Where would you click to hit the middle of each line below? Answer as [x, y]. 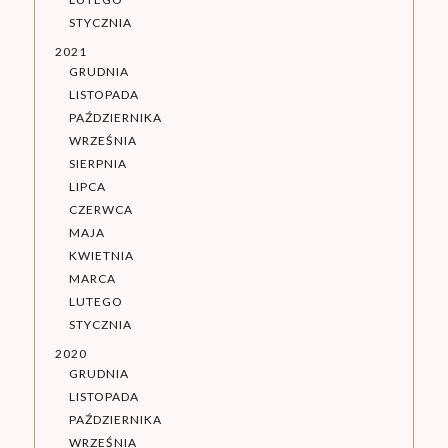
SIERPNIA [97, 164]
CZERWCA [100, 210]
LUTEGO [95, 302]
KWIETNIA [101, 256]
